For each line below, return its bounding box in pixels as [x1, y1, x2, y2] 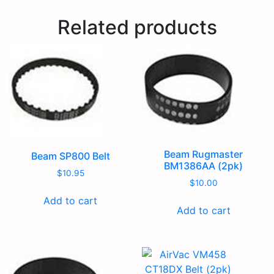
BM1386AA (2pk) [164, 160, 243, 172]
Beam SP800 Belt [31, 150, 110, 163]
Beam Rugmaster [164, 148, 243, 161]
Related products [57, 15, 217, 40]
